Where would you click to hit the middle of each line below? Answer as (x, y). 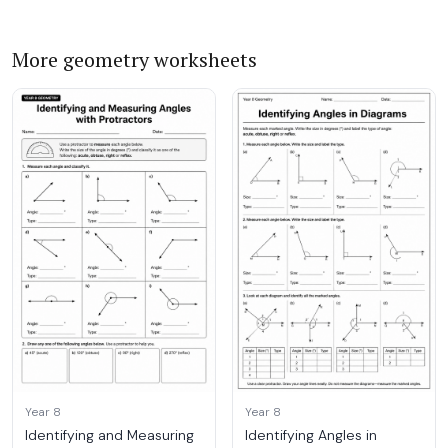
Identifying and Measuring (109, 435)
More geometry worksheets (134, 59)
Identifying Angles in (311, 435)
